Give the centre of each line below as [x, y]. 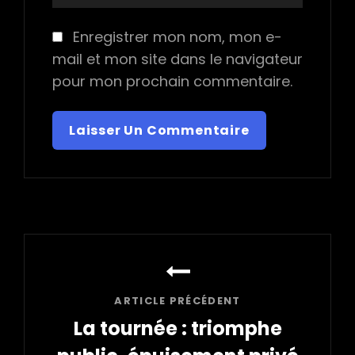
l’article [68, 296]
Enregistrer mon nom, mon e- [177, 36]
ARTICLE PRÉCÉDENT [177, 300]
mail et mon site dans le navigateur [177, 59]
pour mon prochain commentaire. [172, 81]
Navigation [88, 246]
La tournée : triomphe [177, 328]
